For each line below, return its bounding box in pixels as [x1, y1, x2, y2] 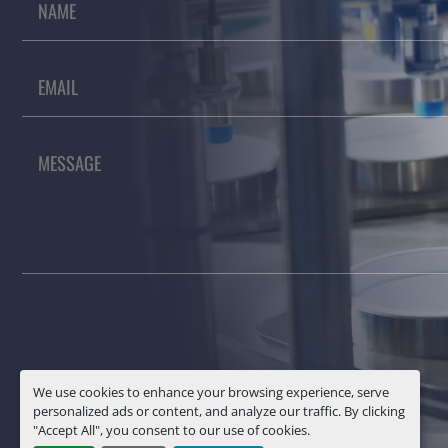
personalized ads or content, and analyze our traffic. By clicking [32, 401, 405, 420]
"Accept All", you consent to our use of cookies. [32, 420, 310, 439]
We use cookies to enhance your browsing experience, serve [32, 382, 389, 401]
